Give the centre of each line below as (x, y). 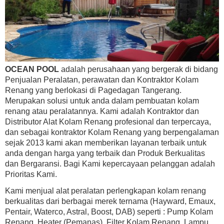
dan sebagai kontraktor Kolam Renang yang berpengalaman (112, 132)
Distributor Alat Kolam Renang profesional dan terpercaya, (108, 122)
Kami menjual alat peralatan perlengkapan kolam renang (105, 191)
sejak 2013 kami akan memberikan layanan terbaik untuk (106, 143)
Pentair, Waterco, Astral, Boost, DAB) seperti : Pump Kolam (109, 212)
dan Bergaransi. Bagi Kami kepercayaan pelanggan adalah (110, 164)
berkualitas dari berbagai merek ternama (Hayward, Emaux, (110, 201)
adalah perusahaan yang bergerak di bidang (138, 69)
